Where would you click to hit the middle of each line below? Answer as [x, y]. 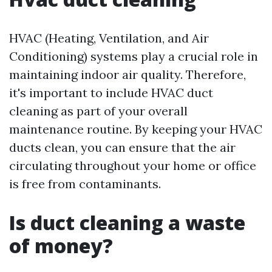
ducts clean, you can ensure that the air [122, 147]
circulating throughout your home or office [133, 165]
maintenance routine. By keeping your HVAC [136, 129]
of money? [61, 246]
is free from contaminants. [85, 184]
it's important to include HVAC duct [111, 93]
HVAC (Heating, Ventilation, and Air [109, 38]
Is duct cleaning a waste [127, 223]
